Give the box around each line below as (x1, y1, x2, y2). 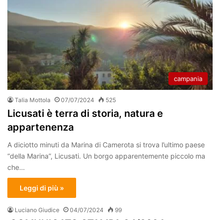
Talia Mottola (15, 96, 51, 104)
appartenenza (7, 121, 74, 134)
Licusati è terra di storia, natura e (7, 108, 163, 120)
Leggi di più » (20, 184, 64, 192)
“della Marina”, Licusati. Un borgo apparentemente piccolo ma (7, 152, 205, 161)
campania (174, 75, 202, 83)
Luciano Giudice (15, 206, 59, 214)
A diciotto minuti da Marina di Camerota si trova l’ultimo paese (7, 140, 205, 149)
